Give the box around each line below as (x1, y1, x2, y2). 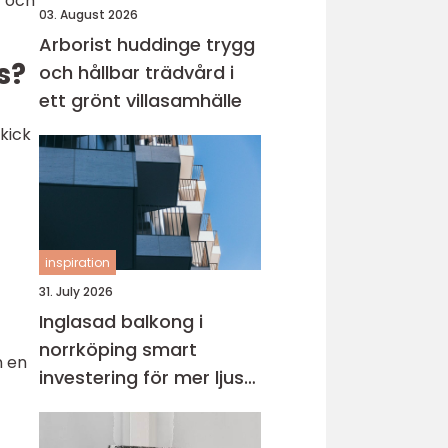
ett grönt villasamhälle (39, 88, 242, 113)
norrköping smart (39, 337, 142, 362)
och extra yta (39, 393, 160, 418)
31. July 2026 (39, 283, 113, 300)
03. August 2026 (39, 6, 138, 23)
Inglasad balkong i (39, 309, 203, 334)
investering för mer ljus (39, 365, 244, 390)
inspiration (45, 254, 110, 271)
